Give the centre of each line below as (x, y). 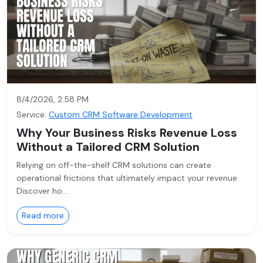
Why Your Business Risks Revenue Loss (127, 133)
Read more (43, 215)
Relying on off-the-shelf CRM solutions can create (114, 165)
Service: (31, 114)
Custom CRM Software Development (121, 114)
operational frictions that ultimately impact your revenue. (128, 178)
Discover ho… (42, 191)
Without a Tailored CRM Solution (108, 147)
